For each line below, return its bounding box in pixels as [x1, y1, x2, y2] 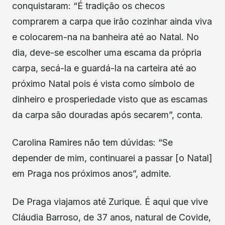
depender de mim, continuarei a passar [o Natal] [12, 153, 212, 164]
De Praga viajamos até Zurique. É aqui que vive [12, 196, 208, 207]
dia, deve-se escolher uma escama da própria [12, 47, 201, 58]
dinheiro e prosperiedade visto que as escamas [12, 94, 207, 105]
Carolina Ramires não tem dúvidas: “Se [12, 137, 173, 148]
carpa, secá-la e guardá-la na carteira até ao [12, 63, 196, 74]
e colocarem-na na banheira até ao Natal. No [12, 32, 199, 43]
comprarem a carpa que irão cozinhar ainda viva [12, 16, 212, 27]
